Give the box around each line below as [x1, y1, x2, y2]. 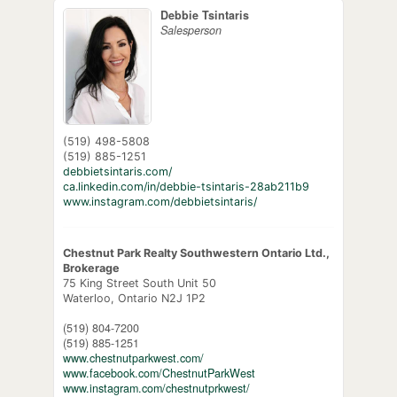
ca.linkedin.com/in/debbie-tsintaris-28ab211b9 [62, 180, 309, 194]
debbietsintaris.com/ [62, 165, 172, 179]
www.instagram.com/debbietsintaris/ [62, 195, 257, 209]
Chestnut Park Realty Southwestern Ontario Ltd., [62, 246, 330, 261]
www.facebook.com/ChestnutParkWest [62, 365, 255, 382]
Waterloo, [62, 292, 118, 306]
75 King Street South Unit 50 [62, 276, 216, 291]
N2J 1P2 [160, 292, 206, 306]
